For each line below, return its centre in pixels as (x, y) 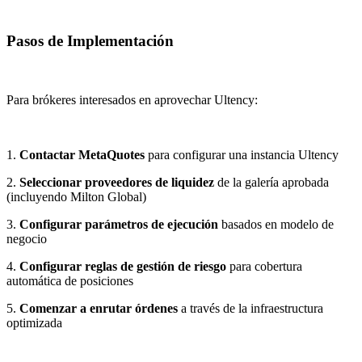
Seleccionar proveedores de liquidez (117, 182)
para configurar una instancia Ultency (242, 154)
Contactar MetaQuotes (82, 154)
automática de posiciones (70, 280)
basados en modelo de (276, 224)
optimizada (34, 322)
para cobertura (264, 266)
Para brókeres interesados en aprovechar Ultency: (132, 99)
